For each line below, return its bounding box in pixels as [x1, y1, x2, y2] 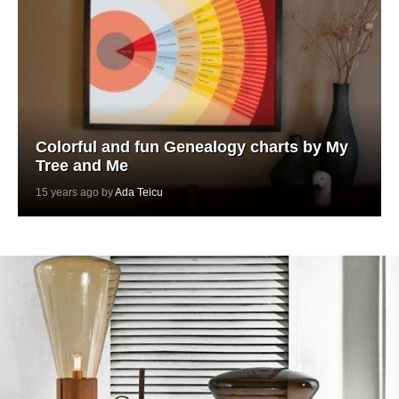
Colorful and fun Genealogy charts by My [36, 137, 348, 156]
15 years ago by [36, 185, 115, 199]
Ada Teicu [115, 185, 163, 199]
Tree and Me [36, 156, 128, 175]
